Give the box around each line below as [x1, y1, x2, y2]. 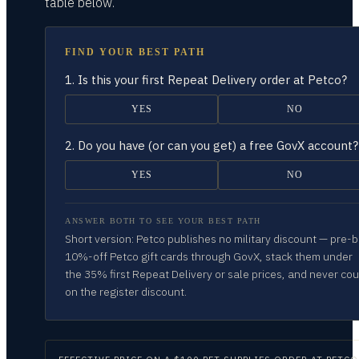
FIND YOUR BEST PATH [65, 46, 205, 58]
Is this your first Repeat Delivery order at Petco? [78, 72, 347, 87]
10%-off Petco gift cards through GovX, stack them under [65, 249, 353, 264]
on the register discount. [65, 284, 187, 299]
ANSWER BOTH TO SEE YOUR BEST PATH [65, 216, 261, 225]
